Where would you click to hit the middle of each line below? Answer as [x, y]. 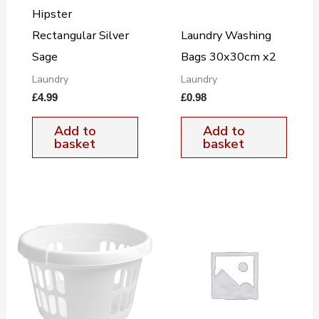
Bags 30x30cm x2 [228, 57]
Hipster [52, 14]
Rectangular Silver [80, 35]
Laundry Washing [226, 35]
